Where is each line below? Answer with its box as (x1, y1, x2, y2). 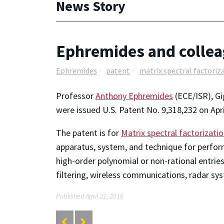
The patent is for (56, 126, 121, 138)
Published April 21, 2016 (56, 191, 123, 200)
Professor (56, 89, 95, 101)
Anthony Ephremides (95, 89, 173, 101)
